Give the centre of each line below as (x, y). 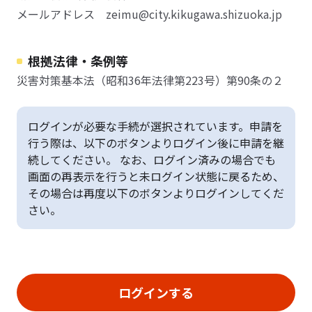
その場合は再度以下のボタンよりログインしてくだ (156, 193)
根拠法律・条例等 (78, 61)
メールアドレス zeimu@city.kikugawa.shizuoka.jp (149, 14)
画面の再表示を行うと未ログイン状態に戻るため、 (156, 176)
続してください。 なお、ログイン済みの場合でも (152, 159)
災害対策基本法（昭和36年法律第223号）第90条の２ (150, 80)
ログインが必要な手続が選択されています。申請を (155, 126)
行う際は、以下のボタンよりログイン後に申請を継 (156, 143)
